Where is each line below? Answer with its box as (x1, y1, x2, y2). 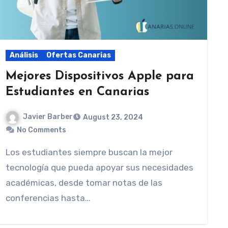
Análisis (10, 51, 38, 60)
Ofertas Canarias (46, 51, 111, 60)
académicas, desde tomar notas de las (6, 177, 162, 188)
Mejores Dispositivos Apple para (6, 70, 194, 82)
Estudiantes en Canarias (6, 86, 149, 98)
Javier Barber (23, 112, 73, 121)
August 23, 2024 (83, 112, 143, 122)
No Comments (17, 125, 66, 134)
